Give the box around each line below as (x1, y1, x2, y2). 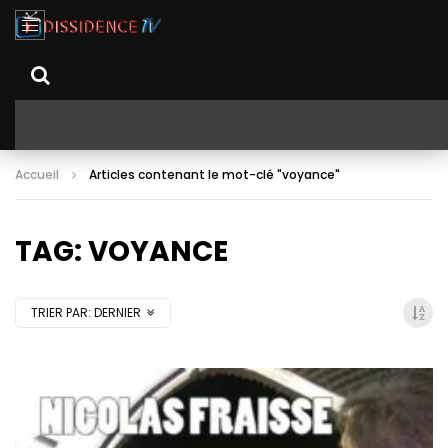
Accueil (15, 166, 59, 183)
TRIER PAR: (31, 304, 91, 321)
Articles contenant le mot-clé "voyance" (89, 166, 340, 183)
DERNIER (94, 304, 141, 321)
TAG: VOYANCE (15, 232, 228, 271)
